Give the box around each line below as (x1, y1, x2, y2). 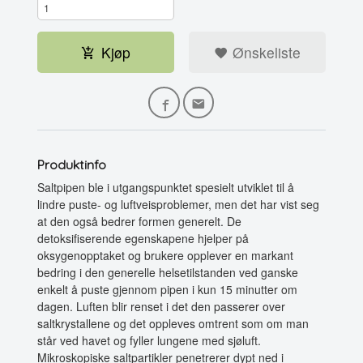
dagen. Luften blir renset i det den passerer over (37, 297, 286, 314)
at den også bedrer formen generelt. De (37, 212, 242, 229)
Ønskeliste (228, 41, 301, 62)
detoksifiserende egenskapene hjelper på (37, 229, 250, 246)
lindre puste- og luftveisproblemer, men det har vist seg (37, 195, 320, 212)
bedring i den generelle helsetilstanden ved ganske (37, 263, 299, 280)
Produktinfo (37, 156, 107, 173)
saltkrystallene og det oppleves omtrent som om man (37, 314, 310, 331)
